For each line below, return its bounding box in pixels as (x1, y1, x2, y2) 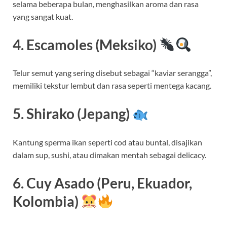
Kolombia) (13, 192, 79, 210)
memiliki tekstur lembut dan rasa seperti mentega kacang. (13, 81, 211, 91)
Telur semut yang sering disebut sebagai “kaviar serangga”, (13, 68, 212, 78)
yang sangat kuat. (13, 11, 73, 21)
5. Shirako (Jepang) (13, 105, 130, 123)
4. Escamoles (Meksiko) (13, 36, 157, 54)
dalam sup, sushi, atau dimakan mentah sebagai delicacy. (13, 149, 206, 160)
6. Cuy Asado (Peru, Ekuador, (13, 174, 192, 192)
